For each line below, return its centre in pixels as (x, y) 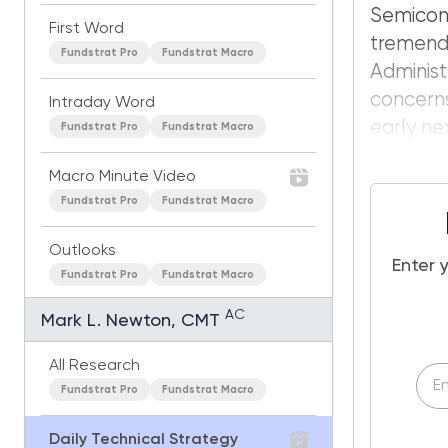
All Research (94, 366)
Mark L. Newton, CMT (133, 321)
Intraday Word (102, 103)
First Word (86, 29)
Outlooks (82, 251)
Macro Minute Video (122, 177)
